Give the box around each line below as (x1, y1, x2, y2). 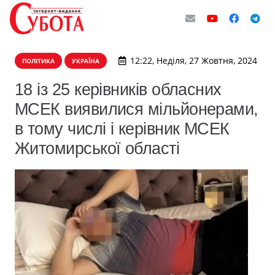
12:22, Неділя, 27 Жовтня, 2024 (130, 55, 257, 66)
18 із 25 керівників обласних (15, 80, 222, 99)
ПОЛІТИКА (22, 56, 55, 65)
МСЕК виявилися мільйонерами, (15, 99, 258, 118)
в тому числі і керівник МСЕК (15, 119, 230, 138)
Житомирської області (15, 139, 180, 158)
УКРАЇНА (72, 56, 99, 65)
